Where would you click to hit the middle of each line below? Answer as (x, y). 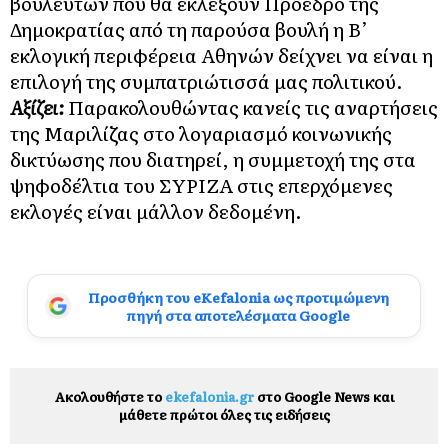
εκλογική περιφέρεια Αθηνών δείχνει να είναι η (221, 54)
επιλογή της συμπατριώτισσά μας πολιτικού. (206, 80)
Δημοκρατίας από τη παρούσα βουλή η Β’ (189, 28)
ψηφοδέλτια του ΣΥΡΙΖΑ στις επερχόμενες (201, 184)
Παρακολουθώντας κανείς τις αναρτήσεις (253, 106)
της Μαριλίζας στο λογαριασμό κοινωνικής (201, 132)
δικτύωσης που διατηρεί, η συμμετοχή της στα (213, 158)
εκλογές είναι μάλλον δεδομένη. (156, 210)
